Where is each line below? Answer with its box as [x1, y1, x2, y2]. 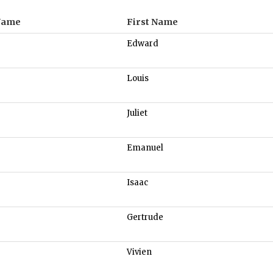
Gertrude [127, 212, 163, 223]
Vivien [127, 247, 152, 258]
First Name [127, 16, 178, 28]
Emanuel [127, 143, 163, 154]
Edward [127, 38, 158, 49]
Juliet [127, 108, 147, 119]
